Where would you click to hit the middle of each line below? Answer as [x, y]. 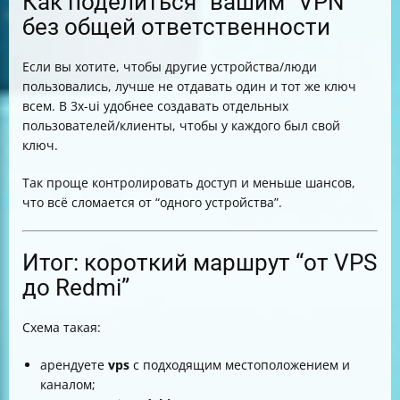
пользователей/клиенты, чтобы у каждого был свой [181, 125]
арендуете [74, 365]
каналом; [68, 384]
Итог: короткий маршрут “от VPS [200, 262]
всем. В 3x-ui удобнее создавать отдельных [155, 106]
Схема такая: [62, 327]
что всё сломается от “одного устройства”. [152, 202]
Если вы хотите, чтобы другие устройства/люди [170, 67]
